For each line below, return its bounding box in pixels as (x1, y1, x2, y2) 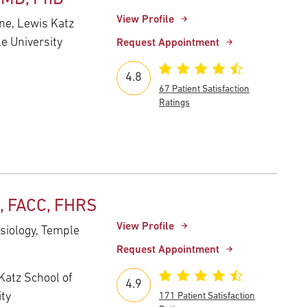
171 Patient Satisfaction (159, 291, 255, 302)
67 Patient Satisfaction (159, 84, 249, 95)
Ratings (159, 97, 190, 108)
